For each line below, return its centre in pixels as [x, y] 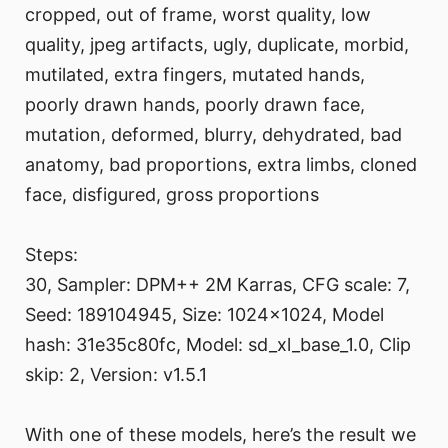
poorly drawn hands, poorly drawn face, [195, 105]
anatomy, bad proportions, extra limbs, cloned [221, 165]
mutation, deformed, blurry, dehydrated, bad [213, 135]
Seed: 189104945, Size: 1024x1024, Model [204, 315]
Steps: [51, 255]
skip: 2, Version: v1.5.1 [116, 375]
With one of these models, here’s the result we [220, 435]
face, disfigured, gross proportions [172, 195]
